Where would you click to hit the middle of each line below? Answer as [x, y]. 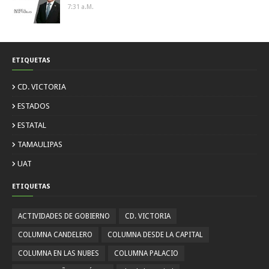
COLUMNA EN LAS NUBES [59, 253]
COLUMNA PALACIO [146, 253]
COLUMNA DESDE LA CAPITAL [155, 235]
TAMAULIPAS [40, 144]
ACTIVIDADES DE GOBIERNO [64, 216]
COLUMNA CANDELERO [55, 235]
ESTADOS [34, 106]
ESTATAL [32, 125]
